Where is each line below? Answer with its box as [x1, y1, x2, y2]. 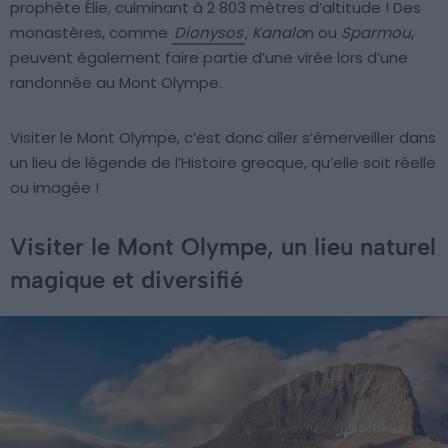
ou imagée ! [10, 176, 99, 198]
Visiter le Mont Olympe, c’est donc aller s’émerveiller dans [10, 126, 436, 148]
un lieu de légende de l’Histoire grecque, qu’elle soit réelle [10, 151, 436, 173]
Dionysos [174, 21, 243, 43]
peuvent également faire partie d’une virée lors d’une [10, 46, 408, 68]
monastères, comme [10, 21, 172, 43]
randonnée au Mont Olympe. [10, 71, 222, 93]
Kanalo [252, 21, 305, 43]
